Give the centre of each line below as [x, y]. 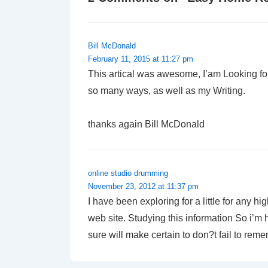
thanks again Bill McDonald [146, 124]
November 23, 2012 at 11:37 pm [143, 186]
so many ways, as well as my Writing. [167, 90]
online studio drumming [128, 173]
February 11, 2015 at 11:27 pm [141, 59]
